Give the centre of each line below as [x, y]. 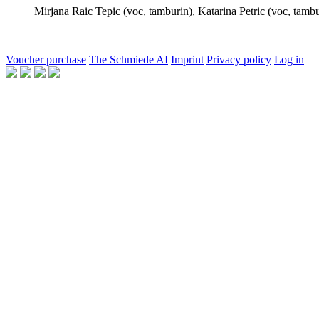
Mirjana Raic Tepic [77, 11]
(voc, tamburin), [158, 11]
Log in [289, 59]
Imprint [187, 59]
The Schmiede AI [129, 59]
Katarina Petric [231, 11]
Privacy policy [239, 59]
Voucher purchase [46, 59]
